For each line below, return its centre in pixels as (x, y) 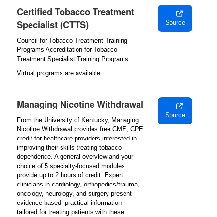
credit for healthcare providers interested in (77, 138)
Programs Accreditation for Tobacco (67, 50)
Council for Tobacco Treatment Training (72, 40)
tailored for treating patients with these (70, 212)
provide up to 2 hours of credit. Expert (70, 175)
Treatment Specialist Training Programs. (74, 59)
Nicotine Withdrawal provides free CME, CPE (80, 129)
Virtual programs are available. (60, 73)
